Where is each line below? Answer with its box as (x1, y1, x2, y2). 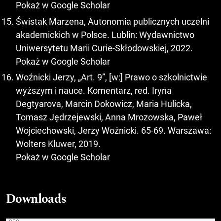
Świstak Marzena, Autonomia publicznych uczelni (16, 16, 209, 27)
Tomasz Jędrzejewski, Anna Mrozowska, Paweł (16, 112, 202, 123)
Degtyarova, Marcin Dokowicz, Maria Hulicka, (16, 99, 192, 110)
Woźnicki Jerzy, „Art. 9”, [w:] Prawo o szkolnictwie (16, 72, 207, 83)
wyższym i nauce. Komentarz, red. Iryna (16, 85, 172, 96)
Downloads (6, 190, 67, 209)
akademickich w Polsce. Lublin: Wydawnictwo (16, 29, 194, 40)
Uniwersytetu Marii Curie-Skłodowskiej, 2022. (16, 42, 193, 53)
